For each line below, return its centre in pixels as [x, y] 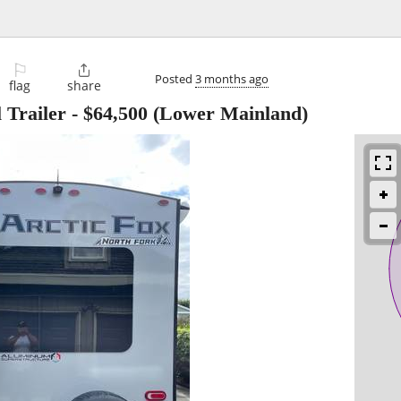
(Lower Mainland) [228, 114]
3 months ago [232, 78]
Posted [175, 78]
